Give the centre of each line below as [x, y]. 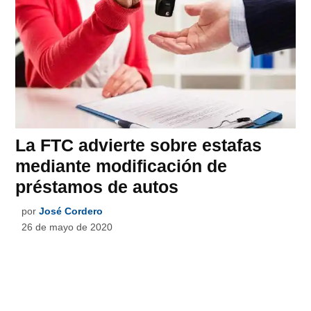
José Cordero [71, 211]
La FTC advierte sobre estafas [139, 145]
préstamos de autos [97, 186]
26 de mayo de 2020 [67, 227]
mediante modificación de [121, 166]
